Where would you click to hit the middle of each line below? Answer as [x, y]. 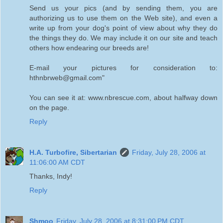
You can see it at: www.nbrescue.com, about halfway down [123, 97]
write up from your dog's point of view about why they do [123, 28]
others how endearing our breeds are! [89, 48]
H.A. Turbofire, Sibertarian [73, 152]
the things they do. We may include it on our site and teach [123, 38]
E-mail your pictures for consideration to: [123, 67]
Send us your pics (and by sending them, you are [123, 8]
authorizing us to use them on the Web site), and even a [123, 18]
